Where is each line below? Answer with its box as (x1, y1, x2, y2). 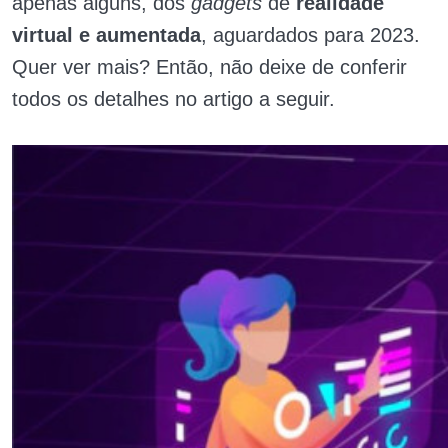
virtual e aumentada (12, 24, 201, 46)
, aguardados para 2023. (201, 24, 420, 46)
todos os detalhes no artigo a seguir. (12, 88, 335, 110)
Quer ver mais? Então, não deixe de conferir (12, 56, 407, 78)
